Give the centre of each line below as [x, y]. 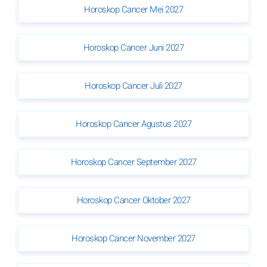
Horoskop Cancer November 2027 [133, 238]
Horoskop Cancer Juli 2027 [133, 86]
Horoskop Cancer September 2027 [133, 162]
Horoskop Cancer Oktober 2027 [133, 200]
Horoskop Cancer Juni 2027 [133, 47]
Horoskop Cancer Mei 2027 [133, 9]
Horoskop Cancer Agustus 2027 [133, 124]
